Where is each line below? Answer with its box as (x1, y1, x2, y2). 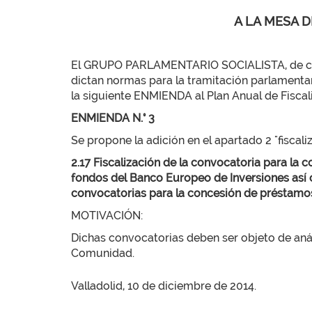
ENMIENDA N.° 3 (71, 111, 155, 125)
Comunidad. (71, 247, 134, 260)
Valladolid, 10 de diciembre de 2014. (71, 279, 256, 292)
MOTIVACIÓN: (71, 209, 143, 222)
